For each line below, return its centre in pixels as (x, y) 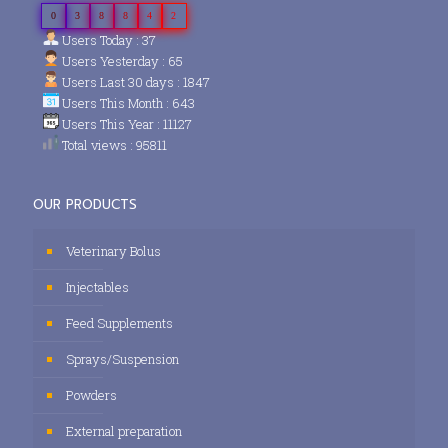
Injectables (97, 286)
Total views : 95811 (113, 144)
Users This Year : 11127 (125, 123)
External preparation (124, 430)
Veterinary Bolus (113, 250)
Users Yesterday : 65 (121, 60)
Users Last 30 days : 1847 (134, 81)
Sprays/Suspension (122, 358)
